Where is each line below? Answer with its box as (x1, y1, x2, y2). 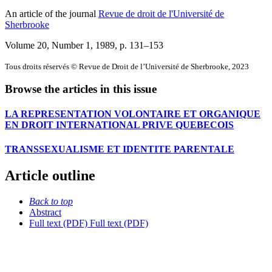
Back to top (29, 195, 73, 206)
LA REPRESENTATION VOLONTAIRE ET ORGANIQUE (5, 109, 260, 120)
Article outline (5, 168, 95, 184)
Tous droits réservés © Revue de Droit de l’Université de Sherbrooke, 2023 (5, 61, 249, 71)
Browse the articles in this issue (5, 83, 157, 96)
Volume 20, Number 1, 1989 (5, 39, 115, 50)
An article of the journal (5, 8, 98, 19)
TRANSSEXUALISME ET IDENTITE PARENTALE (5, 143, 234, 154)
